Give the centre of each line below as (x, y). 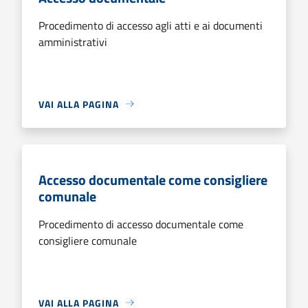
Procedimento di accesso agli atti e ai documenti (151, 25)
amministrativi (73, 42)
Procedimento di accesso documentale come (141, 224)
